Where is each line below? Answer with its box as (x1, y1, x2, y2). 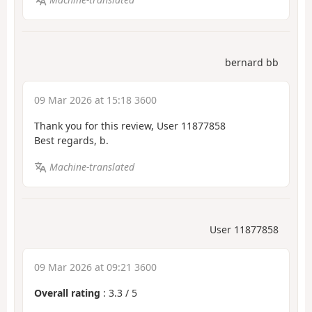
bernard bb (225, 55, 279, 69)
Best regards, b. (34, 133, 109, 147)
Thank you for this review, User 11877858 (34, 118, 226, 132)
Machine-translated (49, 160, 134, 174)
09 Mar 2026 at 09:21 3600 (34, 260, 157, 274)
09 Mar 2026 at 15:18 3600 (34, 93, 157, 107)
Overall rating (34, 286, 100, 299)
